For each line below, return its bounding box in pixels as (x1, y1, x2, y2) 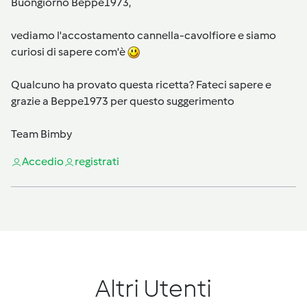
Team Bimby (11, 127, 72, 140)
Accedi (22, 154, 57, 168)
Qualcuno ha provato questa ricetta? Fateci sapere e (11, 77, 271, 91)
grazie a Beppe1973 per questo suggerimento (11, 94, 234, 108)
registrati (75, 154, 119, 168)
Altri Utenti (95, 273, 212, 303)
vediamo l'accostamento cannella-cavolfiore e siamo (11, 28, 276, 42)
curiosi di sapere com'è (11, 45, 127, 58)
